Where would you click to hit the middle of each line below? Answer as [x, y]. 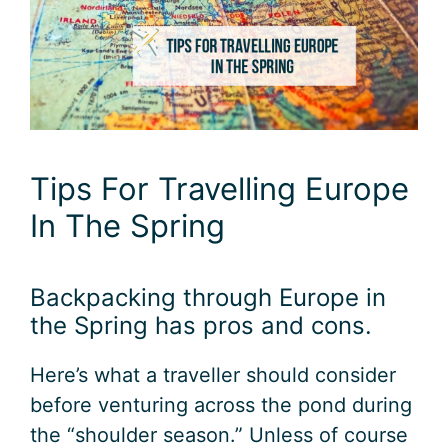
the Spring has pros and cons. [201, 326]
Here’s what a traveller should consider [213, 375]
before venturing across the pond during [221, 405]
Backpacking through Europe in [208, 298]
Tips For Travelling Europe [219, 189]
